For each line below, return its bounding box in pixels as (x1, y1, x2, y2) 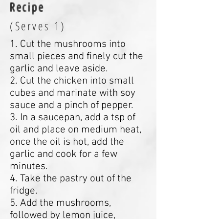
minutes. (10, 160, 48, 173)
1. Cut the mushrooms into (10, 38, 126, 50)
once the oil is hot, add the (10, 136, 124, 148)
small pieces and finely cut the (10, 50, 143, 63)
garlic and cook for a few (10, 148, 117, 160)
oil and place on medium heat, (10, 124, 141, 136)
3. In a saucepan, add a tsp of (10, 111, 135, 124)
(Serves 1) (10, 18, 66, 34)
